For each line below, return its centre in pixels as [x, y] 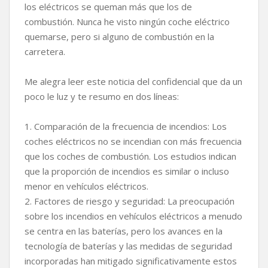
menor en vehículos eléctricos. [86, 186]
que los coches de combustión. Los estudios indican [130, 156]
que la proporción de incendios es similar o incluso [127, 171]
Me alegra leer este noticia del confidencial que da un [133, 82]
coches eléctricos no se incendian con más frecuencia [133, 141]
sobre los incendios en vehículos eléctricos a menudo [133, 216]
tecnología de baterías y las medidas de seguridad [128, 246]
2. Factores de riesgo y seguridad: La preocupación [130, 201]
